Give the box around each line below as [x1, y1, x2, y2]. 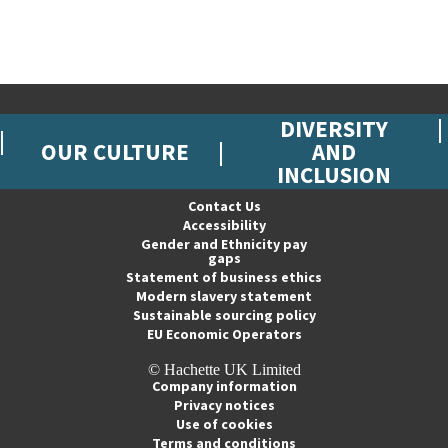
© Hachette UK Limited [147, 361, 301, 378]
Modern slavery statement [136, 287, 312, 305]
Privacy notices [173, 396, 275, 414]
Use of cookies [175, 415, 273, 433]
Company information [151, 377, 297, 395]
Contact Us [187, 197, 261, 215]
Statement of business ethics [126, 268, 322, 286]
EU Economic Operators [146, 325, 302, 343]
